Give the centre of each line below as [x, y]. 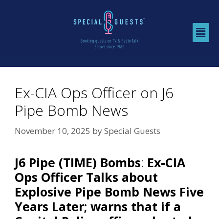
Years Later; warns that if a [98, 206]
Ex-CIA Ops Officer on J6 [94, 93]
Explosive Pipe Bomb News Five [109, 191]
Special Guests [132, 131]
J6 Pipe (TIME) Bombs [78, 162]
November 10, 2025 [53, 131]
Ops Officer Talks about [86, 177]
